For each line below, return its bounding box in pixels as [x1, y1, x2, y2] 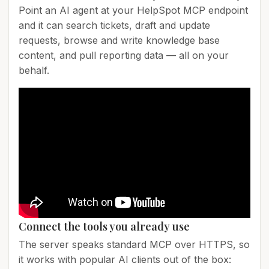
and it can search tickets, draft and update [19, 19, 210, 31]
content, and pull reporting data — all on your [19, 49, 229, 61]
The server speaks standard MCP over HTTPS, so [19, 238, 250, 251]
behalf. [19, 64, 49, 76]
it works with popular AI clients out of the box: [19, 253, 231, 266]
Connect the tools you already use [19, 219, 190, 234]
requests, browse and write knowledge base [19, 34, 220, 46]
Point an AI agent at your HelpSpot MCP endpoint [19, 4, 248, 16]
